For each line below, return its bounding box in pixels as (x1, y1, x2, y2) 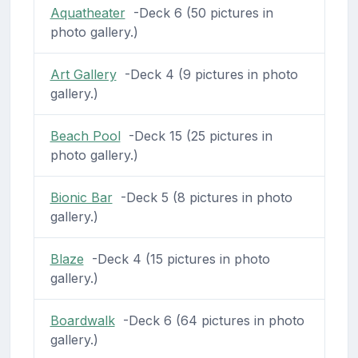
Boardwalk (50, 312, 115, 328)
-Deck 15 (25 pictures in (120, 127, 272, 144)
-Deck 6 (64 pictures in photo (114, 312, 304, 328)
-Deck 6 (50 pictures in (125, 4, 273, 21)
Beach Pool (50, 127, 121, 144)
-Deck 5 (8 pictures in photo (112, 189, 292, 205)
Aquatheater (50, 4, 125, 21)
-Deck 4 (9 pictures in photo (116, 66, 298, 82)
